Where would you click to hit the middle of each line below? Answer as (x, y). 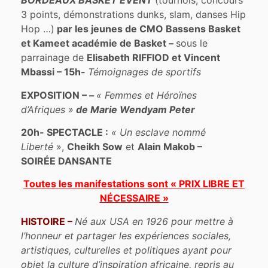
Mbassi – (43, 72)
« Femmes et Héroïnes (147, 95)
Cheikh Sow (95, 146)
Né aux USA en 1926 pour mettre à (154, 221)
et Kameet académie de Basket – (99, 43)
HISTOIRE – (48, 221)
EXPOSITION (51, 95)
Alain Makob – (170, 146)
